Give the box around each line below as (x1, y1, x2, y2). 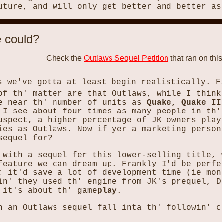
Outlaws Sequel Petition (84, 54, 168, 62)
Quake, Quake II (147, 98, 221, 107)
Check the (46, 54, 84, 62)
